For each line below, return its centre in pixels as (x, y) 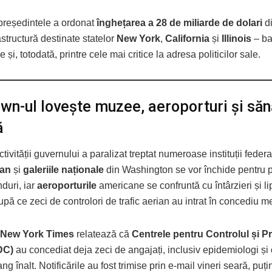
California (187, 39)
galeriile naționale (63, 169)
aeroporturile (67, 185)
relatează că (103, 234)
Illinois (236, 39)
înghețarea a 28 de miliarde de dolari (179, 23)
